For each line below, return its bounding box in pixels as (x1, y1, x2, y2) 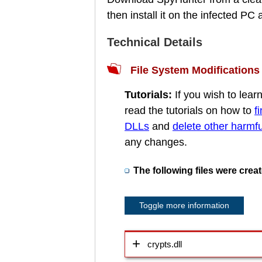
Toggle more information (139, 201, 229, 210)
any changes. (125, 136, 187, 148)
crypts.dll (147, 239, 182, 249)
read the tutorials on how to (125, 105, 254, 116)
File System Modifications (130, 64, 260, 76)
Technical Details (107, 36, 202, 49)
